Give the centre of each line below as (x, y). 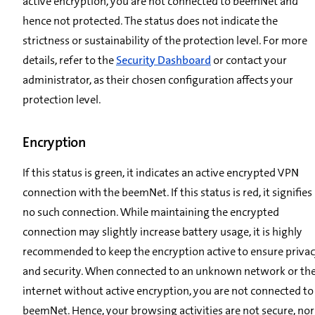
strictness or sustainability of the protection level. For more (165, 40)
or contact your (249, 60)
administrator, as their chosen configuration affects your (158, 79)
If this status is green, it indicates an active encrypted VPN (161, 172)
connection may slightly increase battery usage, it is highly (162, 231)
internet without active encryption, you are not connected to (168, 290)
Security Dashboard (163, 60)
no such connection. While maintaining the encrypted (151, 212)
